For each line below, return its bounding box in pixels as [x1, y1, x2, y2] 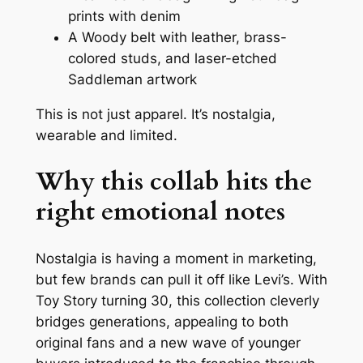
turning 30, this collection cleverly [96, 292, 319, 309]
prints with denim [67, 8, 181, 25]
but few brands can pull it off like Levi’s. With [35, 271, 327, 288]
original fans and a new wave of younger [35, 334, 301, 351]
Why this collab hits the [35, 164, 312, 199]
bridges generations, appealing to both [35, 313, 288, 330]
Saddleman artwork [67, 71, 197, 88]
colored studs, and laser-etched [67, 50, 277, 67]
